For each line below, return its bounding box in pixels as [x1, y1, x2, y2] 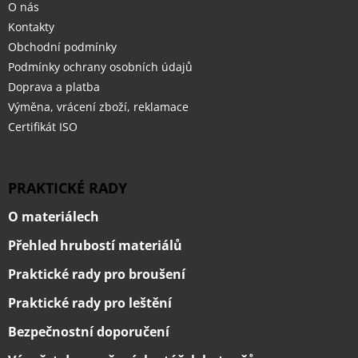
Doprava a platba [8, 79, 100, 95]
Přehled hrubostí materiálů [8, 237, 182, 255]
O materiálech [8, 208, 99, 226]
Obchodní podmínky [8, 39, 117, 55]
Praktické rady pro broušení [8, 265, 185, 284]
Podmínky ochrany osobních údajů [8, 59, 193, 75]
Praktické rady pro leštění [8, 294, 172, 312]
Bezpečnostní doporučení [8, 323, 169, 341]
